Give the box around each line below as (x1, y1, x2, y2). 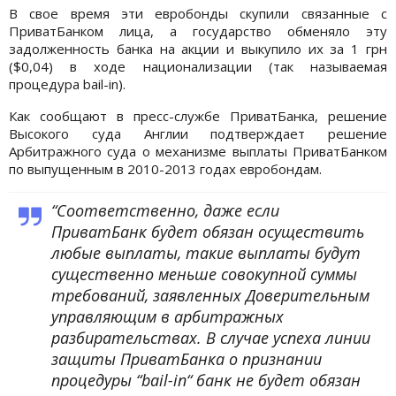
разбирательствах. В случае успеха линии (51, 326, 370, 348)
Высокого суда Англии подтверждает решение (9, 124, 387, 142)
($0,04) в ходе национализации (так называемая (9, 57, 387, 75)
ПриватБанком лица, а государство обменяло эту (9, 21, 387, 40)
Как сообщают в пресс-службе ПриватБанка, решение (9, 106, 387, 125)
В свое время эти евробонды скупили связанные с (9, 4, 387, 22)
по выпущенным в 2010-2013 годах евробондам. (9, 159, 322, 178)
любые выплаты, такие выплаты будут (51, 241, 361, 263)
